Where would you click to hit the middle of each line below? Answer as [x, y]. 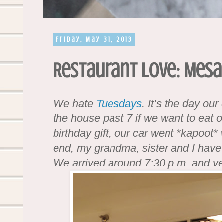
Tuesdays [119, 103]
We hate [75, 103]
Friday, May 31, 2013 [94, 39]
